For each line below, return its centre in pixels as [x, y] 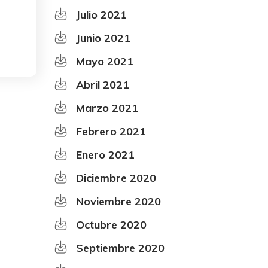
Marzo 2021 [107, 108]
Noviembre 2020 [118, 201]
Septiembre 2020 [120, 248]
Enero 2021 [105, 154]
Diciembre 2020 [116, 178]
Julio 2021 [101, 14]
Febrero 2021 [111, 131]
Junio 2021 [103, 38]
